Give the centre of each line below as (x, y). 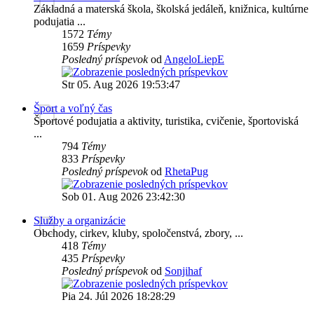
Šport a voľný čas (73, 109)
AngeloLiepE (194, 60)
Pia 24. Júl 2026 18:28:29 (118, 296)
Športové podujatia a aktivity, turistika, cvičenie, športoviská (166, 121)
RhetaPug (186, 172)
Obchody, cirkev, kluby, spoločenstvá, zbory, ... (138, 233)
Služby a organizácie (80, 221)
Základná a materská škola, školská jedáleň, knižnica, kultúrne (171, 9)
